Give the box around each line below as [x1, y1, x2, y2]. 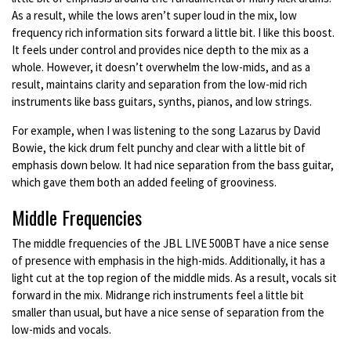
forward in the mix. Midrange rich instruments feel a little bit [12, 288, 304, 303]
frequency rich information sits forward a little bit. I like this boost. [12, 25, 335, 41]
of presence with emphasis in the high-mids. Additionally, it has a [12, 253, 325, 269]
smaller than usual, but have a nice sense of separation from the [12, 305, 324, 320]
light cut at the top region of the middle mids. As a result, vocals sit [12, 270, 337, 286]
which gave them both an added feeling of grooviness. [12, 175, 277, 190]
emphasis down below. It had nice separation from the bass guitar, [12, 157, 334, 173]
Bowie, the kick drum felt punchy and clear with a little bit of [12, 140, 306, 156]
